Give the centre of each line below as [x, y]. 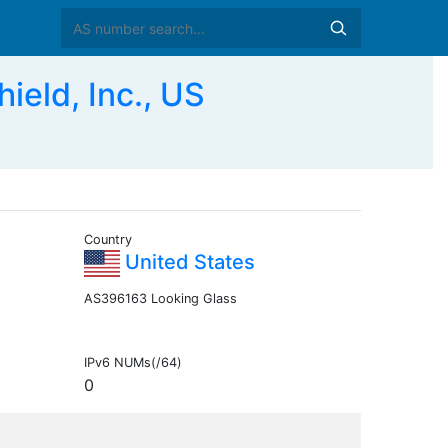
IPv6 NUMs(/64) [132, 363]
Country [107, 240]
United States [187, 262]
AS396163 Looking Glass [160, 299]
